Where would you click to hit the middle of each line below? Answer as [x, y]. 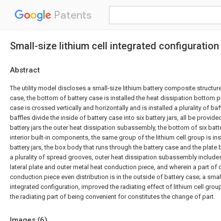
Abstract [25, 70]
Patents [72, 15]
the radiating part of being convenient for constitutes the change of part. [112, 197]
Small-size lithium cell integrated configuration [114, 46]
